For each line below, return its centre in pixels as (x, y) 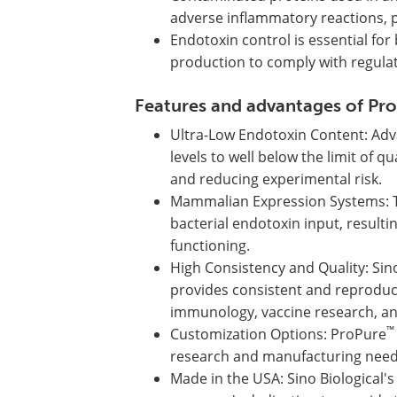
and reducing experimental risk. (276, 179)
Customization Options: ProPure (278, 334)
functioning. (210, 245)
